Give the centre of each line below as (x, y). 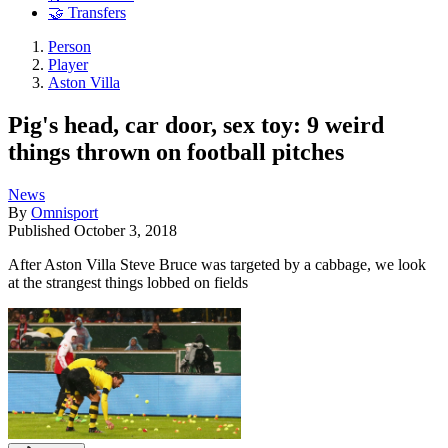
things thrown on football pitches (176, 151)
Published (41, 230)
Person (69, 47)
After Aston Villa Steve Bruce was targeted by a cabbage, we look (217, 264)
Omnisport (64, 212)
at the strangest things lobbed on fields (128, 282)
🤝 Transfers (87, 13)
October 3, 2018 (125, 230)
